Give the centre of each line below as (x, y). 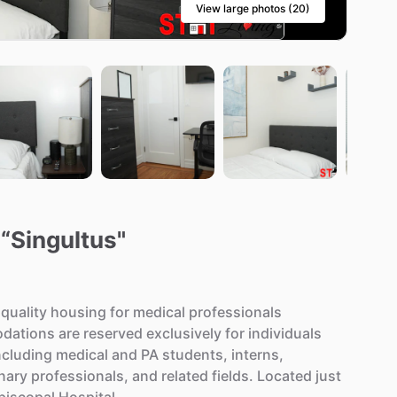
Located (284, 376)
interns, (257, 355)
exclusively (184, 334)
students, (195, 355)
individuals (285, 334)
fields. (233, 376)
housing (78, 312)
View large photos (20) (253, 9)
